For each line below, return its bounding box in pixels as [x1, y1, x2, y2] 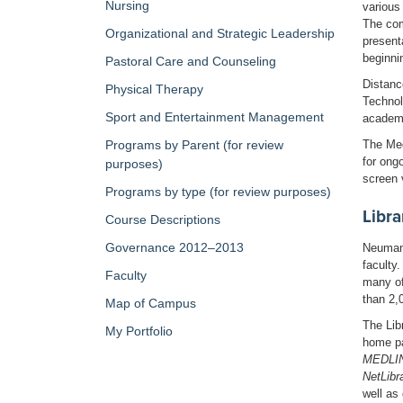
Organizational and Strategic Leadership [105, 26, 335, 40]
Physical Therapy [105, 82, 203, 96]
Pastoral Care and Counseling [105, 54, 276, 68]
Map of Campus [105, 296, 196, 310]
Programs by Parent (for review [105, 138, 283, 152]
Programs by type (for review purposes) [105, 184, 331, 199]
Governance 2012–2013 [105, 240, 244, 255]
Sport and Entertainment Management [105, 110, 324, 124]
